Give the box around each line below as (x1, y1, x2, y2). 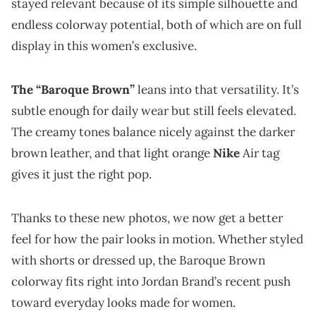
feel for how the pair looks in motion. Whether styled (11, 231, 303, 247)
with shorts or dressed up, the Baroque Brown (11, 252, 265, 268)
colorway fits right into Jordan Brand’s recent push (11, 273, 291, 289)
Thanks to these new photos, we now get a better (11, 209, 283, 226)
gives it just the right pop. (11, 166, 152, 182)
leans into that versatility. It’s (135, 81, 299, 97)
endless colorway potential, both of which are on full (11, 16, 302, 32)
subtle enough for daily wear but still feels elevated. (11, 102, 296, 119)
